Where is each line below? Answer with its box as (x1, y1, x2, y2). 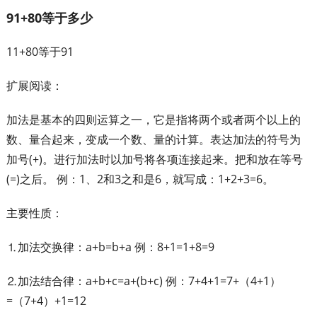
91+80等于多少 (6, 9, 93, 26)
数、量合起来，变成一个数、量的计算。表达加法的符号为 (6, 132, 301, 147)
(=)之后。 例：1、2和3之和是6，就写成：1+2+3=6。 (6, 171, 274, 187)
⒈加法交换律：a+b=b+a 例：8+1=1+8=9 (6, 239, 214, 255)
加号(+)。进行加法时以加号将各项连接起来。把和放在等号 (6, 151, 303, 167)
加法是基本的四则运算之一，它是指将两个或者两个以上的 (6, 112, 301, 127)
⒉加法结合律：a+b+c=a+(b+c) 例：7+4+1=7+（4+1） (6, 273, 281, 289)
